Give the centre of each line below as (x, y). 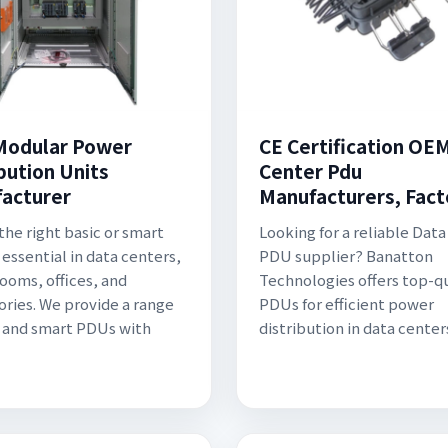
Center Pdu (310, 170)
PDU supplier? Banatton (346, 255)
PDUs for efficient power (346, 303)
